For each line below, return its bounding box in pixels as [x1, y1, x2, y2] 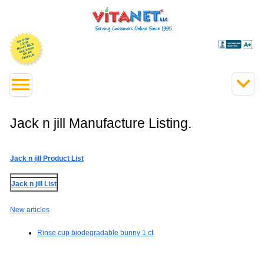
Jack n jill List [11, 180, 57, 188]
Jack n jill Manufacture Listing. [10, 115, 192, 131]
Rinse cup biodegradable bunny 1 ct [37, 229, 153, 237]
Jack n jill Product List [10, 154, 84, 163]
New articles [10, 206, 49, 214]
